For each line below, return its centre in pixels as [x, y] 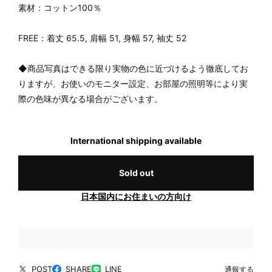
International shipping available [136, 141]
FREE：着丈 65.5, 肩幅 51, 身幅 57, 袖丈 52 [102, 38]
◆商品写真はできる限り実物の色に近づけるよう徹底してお [133, 68]
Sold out [136, 173]
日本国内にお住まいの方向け [136, 197]
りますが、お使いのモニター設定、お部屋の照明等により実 [133, 83]
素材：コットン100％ [60, 8]
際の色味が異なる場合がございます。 [90, 99]
